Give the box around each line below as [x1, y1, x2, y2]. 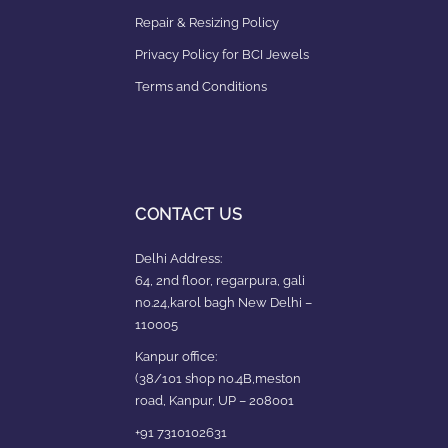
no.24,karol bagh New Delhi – [135, 294, 312, 310]
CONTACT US [135, 204, 242, 224]
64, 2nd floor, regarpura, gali [135, 272, 305, 288]
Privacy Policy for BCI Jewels [135, 47, 309, 62]
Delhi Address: [135, 250, 222, 266]
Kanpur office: [135, 348, 217, 364]
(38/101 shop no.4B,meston [135, 370, 301, 386]
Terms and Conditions [135, 79, 267, 94]
